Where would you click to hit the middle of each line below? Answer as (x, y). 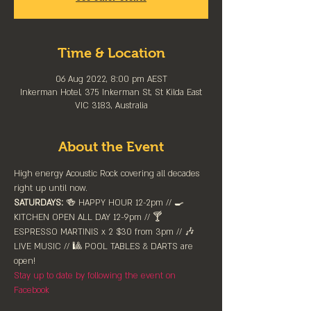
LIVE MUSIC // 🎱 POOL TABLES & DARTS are (105, 246)
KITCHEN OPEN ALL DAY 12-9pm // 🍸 (89, 217)
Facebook (32, 290)
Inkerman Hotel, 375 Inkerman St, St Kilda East (111, 92)
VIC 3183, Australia (111, 106)
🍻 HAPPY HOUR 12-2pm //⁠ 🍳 (125, 203)
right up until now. (51, 188)
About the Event (111, 146)
